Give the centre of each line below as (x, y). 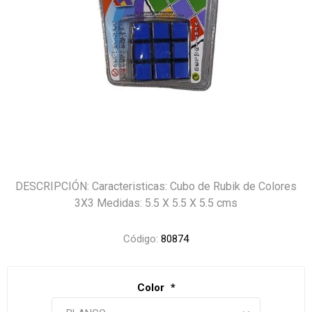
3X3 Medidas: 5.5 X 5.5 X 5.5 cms (156, 203)
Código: (141, 239)
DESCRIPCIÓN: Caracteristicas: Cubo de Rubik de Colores (156, 186)
